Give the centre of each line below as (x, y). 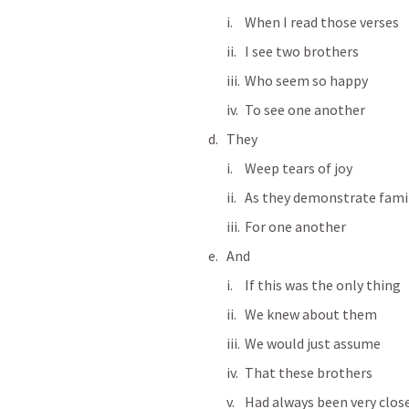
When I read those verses (322, 22)
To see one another (305, 110)
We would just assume (313, 343)
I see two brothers (302, 51)
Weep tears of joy (299, 168)
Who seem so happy (306, 80)
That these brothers (309, 372)
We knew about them (311, 314)
